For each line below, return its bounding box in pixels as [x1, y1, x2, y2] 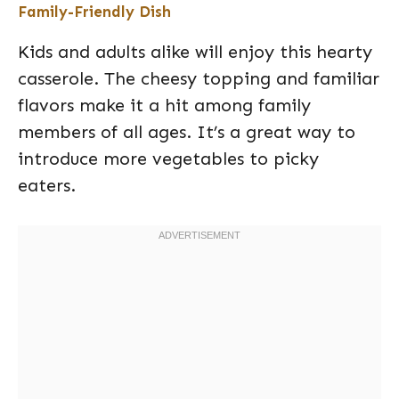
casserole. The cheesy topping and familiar [18, 68, 379, 89]
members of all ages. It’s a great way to [18, 121, 355, 142]
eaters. [18, 175, 76, 196]
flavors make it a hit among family [18, 94, 311, 116]
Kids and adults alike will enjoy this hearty [18, 41, 372, 62]
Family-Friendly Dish [18, 3, 171, 20]
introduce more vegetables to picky [18, 148, 319, 169]
